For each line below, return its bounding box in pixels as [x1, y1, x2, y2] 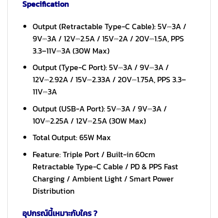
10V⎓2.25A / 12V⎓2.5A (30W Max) [32, 114, 146, 127]
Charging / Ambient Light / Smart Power [32, 172, 174, 184]
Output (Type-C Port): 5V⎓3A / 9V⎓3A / [32, 61, 169, 73]
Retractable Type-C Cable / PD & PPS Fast [32, 160, 178, 172]
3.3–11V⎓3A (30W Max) [32, 44, 109, 56]
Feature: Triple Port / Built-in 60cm [32, 148, 155, 160]
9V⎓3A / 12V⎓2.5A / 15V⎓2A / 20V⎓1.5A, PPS [32, 32, 184, 44]
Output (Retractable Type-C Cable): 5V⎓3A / [32, 20, 186, 32]
